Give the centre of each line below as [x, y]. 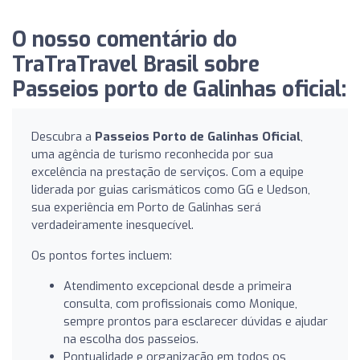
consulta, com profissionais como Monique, [180, 303]
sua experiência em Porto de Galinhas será [146, 207]
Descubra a [63, 136]
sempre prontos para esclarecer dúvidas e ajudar [196, 321]
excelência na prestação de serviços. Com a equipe [168, 172]
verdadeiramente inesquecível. [112, 225]
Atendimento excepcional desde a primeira [178, 286]
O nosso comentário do [125, 39]
